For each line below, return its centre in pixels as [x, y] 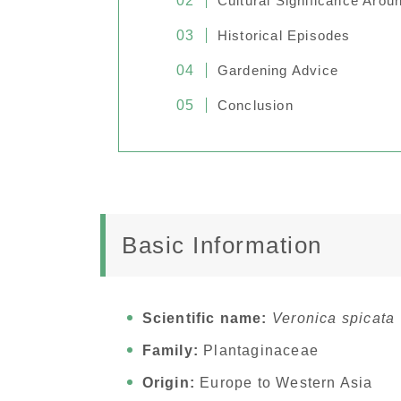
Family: [170, 351]
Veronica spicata [333, 319]
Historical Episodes [284, 36]
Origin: [168, 383]
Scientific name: [205, 319]
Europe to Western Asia [284, 383]
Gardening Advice [278, 71]
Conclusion [255, 106]
